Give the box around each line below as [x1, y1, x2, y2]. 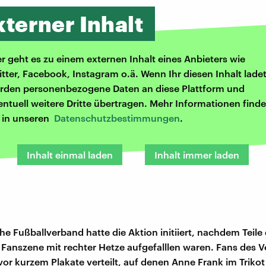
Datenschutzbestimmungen [54, 112, 180, 124]
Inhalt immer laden [154, 149, 239, 161]
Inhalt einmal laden [27, 149, 113, 161]
